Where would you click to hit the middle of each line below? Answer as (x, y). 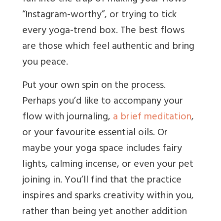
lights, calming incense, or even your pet (108, 165)
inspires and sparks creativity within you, (108, 197)
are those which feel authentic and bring (108, 47)
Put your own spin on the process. (94, 86)
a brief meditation (152, 118)
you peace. (45, 63)
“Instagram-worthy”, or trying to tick (99, 16)
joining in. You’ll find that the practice (102, 181)
